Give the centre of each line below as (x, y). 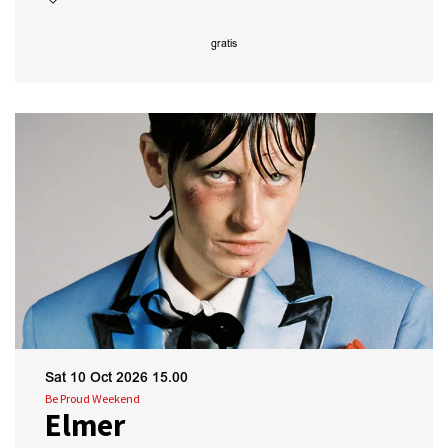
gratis (224, 43)
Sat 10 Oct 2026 (98, 378)
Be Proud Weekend (92, 399)
